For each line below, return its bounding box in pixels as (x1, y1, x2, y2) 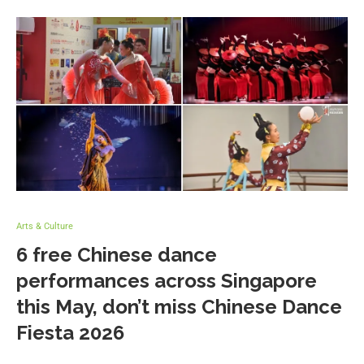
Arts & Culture (16, 220, 73, 232)
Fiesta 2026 (16, 320, 124, 344)
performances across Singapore (16, 268, 317, 292)
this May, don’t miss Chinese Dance (16, 294, 342, 318)
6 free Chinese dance (16, 242, 217, 266)
